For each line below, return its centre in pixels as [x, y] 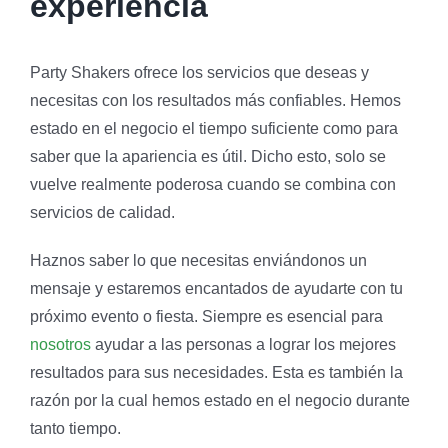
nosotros [60, 344]
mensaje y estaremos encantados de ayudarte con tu [216, 288]
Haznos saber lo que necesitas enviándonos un [198, 260]
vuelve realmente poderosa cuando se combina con [213, 184]
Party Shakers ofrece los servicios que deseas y [199, 72]
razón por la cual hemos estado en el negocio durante [220, 400]
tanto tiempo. [75, 428]
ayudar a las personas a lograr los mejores [243, 344]
